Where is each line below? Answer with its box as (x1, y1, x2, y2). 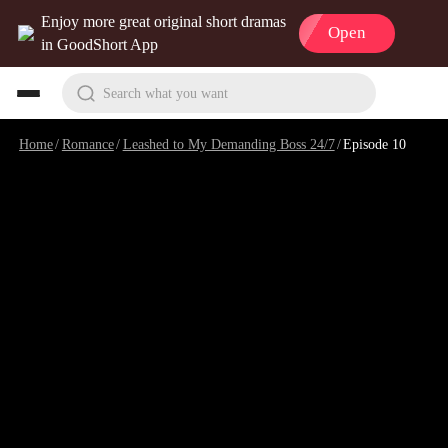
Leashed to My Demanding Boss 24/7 (122, 135, 335, 152)
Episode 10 (343, 135, 407, 152)
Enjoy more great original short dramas (41, 13, 287, 31)
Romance (61, 135, 114, 152)
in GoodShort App (41, 36, 159, 54)
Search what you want (102, 84, 228, 101)
